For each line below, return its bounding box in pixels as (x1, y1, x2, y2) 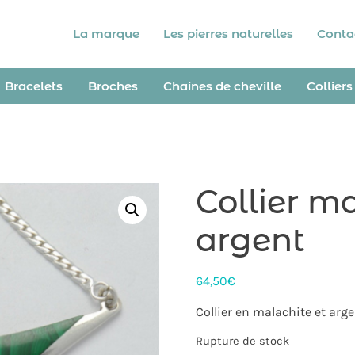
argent (195, 220, 305, 260)
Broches (87, 78, 138, 94)
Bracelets (4, 78, 63, 94)
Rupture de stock (195, 334, 289, 348)
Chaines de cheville (162, 78, 281, 94)
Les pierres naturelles (163, 26, 294, 41)
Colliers (306, 78, 353, 94)
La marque (73, 26, 140, 41)
